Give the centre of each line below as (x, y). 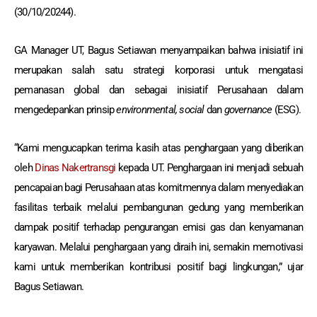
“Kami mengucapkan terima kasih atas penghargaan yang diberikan (158, 148)
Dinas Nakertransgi (75, 168)
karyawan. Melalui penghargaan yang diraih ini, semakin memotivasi (158, 247)
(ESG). (287, 110)
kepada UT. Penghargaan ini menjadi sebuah (209, 168)
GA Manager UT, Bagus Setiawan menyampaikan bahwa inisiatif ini (158, 51)
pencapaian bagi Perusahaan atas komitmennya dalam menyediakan (158, 188)
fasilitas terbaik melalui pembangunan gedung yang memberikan (158, 208)
